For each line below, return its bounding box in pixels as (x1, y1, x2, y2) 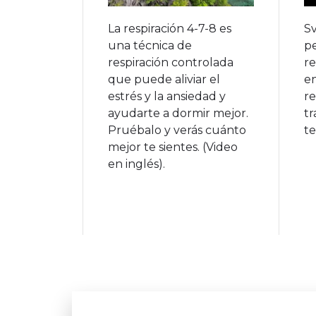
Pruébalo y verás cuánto (108, 123, 246, 137)
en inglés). (108, 157, 165, 171)
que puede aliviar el (108, 72, 220, 86)
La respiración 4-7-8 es (108, 21, 231, 35)
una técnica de (108, 38, 192, 52)
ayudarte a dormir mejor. (108, 106, 248, 120)
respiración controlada (108, 55, 233, 69)
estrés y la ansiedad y (108, 89, 226, 103)
